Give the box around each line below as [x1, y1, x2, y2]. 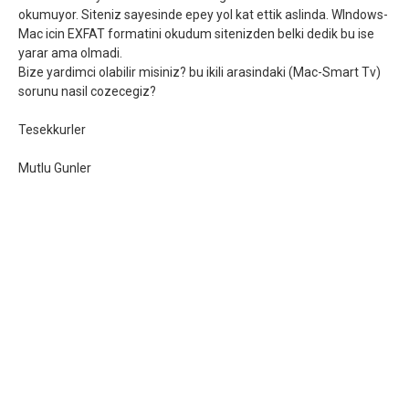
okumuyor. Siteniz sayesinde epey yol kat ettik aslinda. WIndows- [18, 7, 388, 22]
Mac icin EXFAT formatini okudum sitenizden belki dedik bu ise [18, 26, 374, 41]
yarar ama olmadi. [18, 46, 122, 60]
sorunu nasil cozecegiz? [18, 84, 156, 99]
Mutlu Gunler [18, 161, 91, 175]
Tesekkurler [18, 122, 86, 137]
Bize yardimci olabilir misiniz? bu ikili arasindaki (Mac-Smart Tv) [18, 65, 381, 79]
